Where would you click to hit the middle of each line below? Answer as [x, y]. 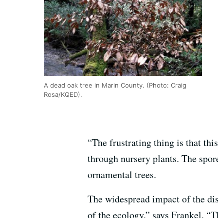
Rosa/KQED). [63, 94]
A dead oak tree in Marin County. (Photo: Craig [115, 85]
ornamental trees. [122, 174]
